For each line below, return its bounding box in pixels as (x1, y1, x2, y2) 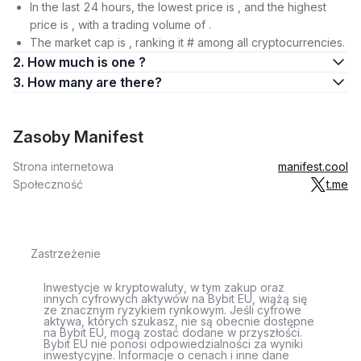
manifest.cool (278, 160, 348, 173)
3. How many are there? (96, 74, 162, 90)
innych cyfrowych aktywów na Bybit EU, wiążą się (44, 292, 307, 305)
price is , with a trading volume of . (30, 18, 211, 31)
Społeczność (13, 177, 83, 191)
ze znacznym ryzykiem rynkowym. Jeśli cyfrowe (44, 303, 301, 317)
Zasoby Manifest (13, 127, 143, 147)
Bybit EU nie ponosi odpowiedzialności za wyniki (44, 337, 303, 351)
